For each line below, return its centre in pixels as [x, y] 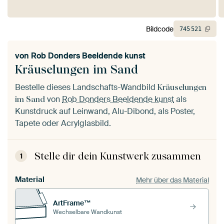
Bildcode [160, 29]
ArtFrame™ [72, 203]
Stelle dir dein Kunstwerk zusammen [118, 156]
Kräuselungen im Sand [76, 69]
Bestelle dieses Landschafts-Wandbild [86, 87]
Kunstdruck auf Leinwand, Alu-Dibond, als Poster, [105, 111]
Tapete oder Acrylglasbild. [63, 123]
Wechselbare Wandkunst [87, 212]
